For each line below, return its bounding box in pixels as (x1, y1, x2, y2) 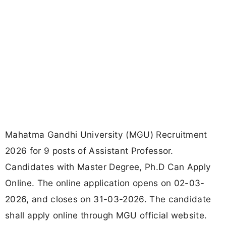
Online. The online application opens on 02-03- (5, 178, 205, 189)
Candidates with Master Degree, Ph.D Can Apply (5, 161, 211, 173)
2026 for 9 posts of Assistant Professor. (5, 145, 174, 156)
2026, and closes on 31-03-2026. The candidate (5, 194, 211, 205)
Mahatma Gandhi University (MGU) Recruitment (5, 129, 207, 140)
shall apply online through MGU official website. (5, 210, 207, 221)
